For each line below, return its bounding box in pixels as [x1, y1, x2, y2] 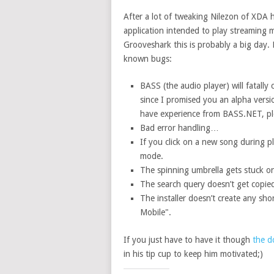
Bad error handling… [139, 123, 219, 133]
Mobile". [139, 207, 171, 217]
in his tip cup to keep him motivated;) [124, 248, 263, 259]
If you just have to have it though [124, 234, 253, 245]
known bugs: [124, 54, 172, 64]
